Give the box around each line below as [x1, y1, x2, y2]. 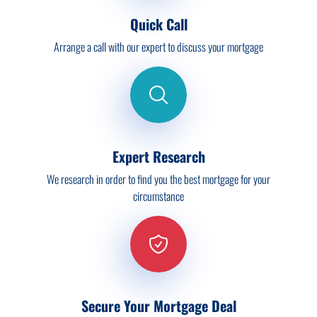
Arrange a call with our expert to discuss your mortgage [54, 38, 263, 56]
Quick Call [129, 13, 188, 35]
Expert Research [112, 146, 205, 168]
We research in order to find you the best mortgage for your [47, 171, 270, 188]
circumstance [133, 188, 184, 205]
